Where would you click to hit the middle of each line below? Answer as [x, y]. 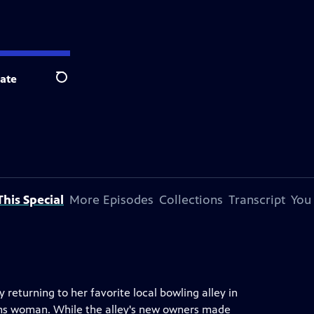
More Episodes [111, 200]
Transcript [257, 200]
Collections [191, 200]
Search [73, 85]
